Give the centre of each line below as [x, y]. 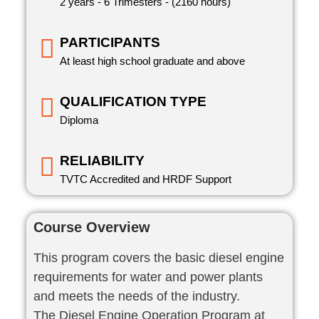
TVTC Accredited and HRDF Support [146, 179]
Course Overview [92, 228]
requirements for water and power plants [148, 277]
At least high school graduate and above [153, 61]
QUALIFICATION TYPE [134, 102]
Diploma [79, 120]
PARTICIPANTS [110, 43]
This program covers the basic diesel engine [159, 258]
